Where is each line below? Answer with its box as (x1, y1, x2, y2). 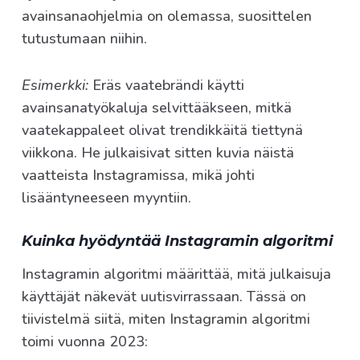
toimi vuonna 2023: (22, 332, 148, 352)
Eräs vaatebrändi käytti (88, 76, 244, 96)
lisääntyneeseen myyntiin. (22, 188, 191, 208)
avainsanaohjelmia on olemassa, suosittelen (22, 6, 312, 27)
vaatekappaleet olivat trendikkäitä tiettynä (22, 121, 303, 141)
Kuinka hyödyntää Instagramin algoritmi (22, 232, 333, 251)
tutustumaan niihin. (22, 29, 147, 49)
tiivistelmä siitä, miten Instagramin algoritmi (22, 309, 310, 329)
